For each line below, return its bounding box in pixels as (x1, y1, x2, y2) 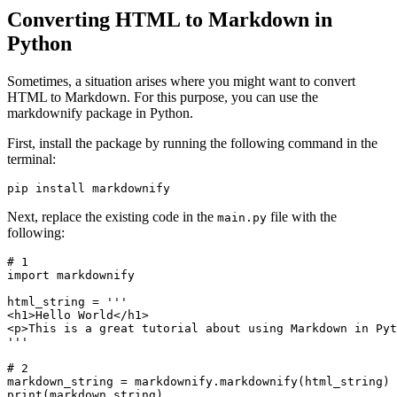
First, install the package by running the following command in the (7, 136, 378, 152)
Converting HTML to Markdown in (7, 8, 332, 32)
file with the (267, 209, 337, 225)
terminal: (7, 152, 56, 167)
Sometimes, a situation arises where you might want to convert (7, 74, 355, 90)
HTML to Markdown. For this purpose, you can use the (7, 90, 318, 105)
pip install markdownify (7, 182, 170, 196)
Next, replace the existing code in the (7, 209, 217, 225)
